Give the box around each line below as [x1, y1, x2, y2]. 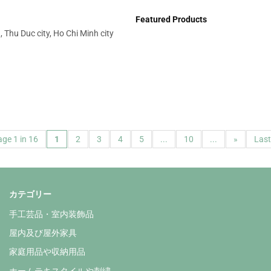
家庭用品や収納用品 [9, 247, 85, 257]
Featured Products [135, 14, 207, 24]
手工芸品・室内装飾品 [9, 209, 94, 219]
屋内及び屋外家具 [9, 228, 77, 238]
